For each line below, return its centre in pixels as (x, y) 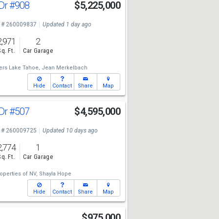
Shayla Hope (55, 174)
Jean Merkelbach (64, 68)
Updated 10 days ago (70, 131)
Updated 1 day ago (67, 24)
